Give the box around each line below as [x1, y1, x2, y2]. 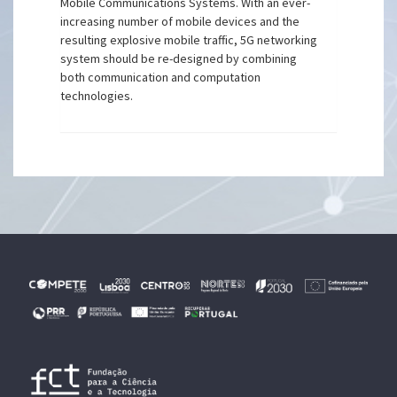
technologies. [60, 88, 134, 104]
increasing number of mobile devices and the [60, 13, 300, 29]
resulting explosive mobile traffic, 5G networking [60, 32, 318, 48]
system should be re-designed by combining [60, 51, 298, 66]
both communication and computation [60, 69, 261, 85]
